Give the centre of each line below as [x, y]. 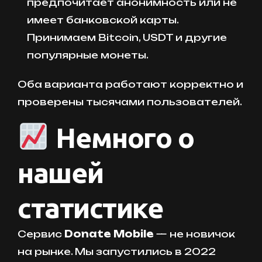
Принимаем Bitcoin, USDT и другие [127, 37]
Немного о [122, 137]
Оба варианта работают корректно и [130, 84]
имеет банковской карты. [103, 20]
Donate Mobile [109, 234]
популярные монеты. [88, 55]
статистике [91, 207]
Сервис [41, 234]
